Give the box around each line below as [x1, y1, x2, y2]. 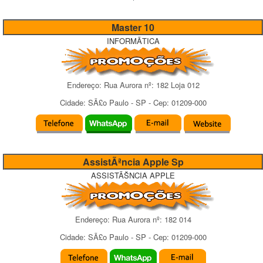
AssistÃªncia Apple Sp [82, 155, 184, 168]
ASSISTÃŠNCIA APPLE [91, 170, 175, 181]
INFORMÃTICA [106, 35, 160, 46]
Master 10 [112, 21, 154, 34]
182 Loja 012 [156, 79, 200, 90]
